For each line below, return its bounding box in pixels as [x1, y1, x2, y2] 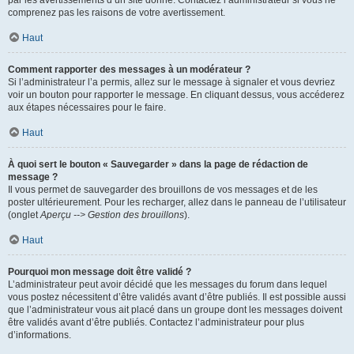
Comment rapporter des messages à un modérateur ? [8, 64, 250, 75]
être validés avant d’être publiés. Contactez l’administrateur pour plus [8, 317, 304, 328]
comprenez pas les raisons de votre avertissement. [8, 7, 225, 18]
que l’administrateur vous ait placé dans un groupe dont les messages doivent [8, 304, 342, 315]
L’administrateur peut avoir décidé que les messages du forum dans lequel [8, 279, 327, 290]
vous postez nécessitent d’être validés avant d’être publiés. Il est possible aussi [8, 292, 346, 303]
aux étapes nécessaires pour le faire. [8, 102, 166, 113]
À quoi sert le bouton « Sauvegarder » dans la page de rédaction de [8, 159, 308, 170]
